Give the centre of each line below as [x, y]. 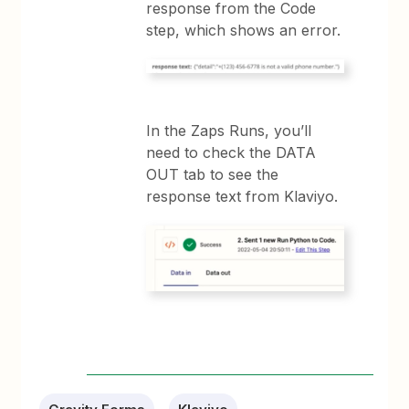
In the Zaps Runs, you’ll [229, 131]
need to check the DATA [231, 153]
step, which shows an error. [244, 30]
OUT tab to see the [213, 175]
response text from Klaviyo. [242, 197]
